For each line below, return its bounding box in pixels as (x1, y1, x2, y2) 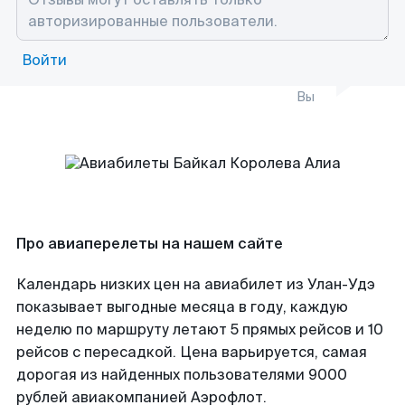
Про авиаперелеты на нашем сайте (16, 234, 283, 253)
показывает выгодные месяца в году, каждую (16, 297, 348, 316)
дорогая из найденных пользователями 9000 (16, 365, 347, 384)
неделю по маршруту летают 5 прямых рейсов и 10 (16, 320, 383, 339)
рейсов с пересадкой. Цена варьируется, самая (16, 343, 367, 362)
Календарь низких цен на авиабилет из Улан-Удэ (16, 275, 375, 294)
